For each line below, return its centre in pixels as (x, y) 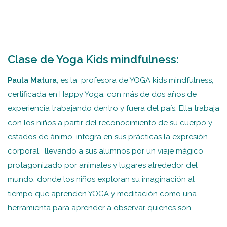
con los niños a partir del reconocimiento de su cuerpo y (110, 123)
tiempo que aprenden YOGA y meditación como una (102, 194)
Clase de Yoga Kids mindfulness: (93, 60)
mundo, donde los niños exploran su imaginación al (101, 180)
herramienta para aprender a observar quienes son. (100, 208)
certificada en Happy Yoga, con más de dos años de (102, 94)
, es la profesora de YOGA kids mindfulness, (135, 80)
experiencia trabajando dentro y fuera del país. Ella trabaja (113, 109)
